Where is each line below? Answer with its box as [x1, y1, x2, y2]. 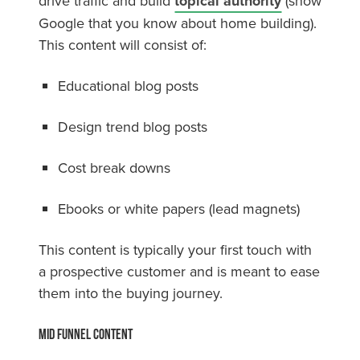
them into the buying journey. [39, 282, 223, 303]
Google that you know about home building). [39, 12, 317, 33]
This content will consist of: [39, 34, 207, 55]
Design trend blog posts [58, 116, 207, 137]
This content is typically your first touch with [39, 239, 312, 260]
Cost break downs [58, 157, 174, 178]
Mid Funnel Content [39, 325, 133, 342]
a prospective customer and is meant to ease [39, 260, 320, 281]
